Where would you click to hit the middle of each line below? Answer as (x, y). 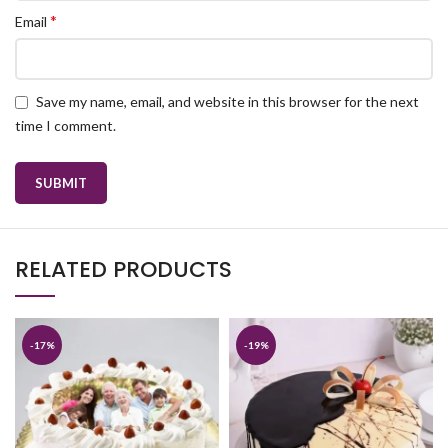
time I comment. (65, 125)
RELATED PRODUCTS (123, 269)
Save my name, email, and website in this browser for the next (227, 102)
